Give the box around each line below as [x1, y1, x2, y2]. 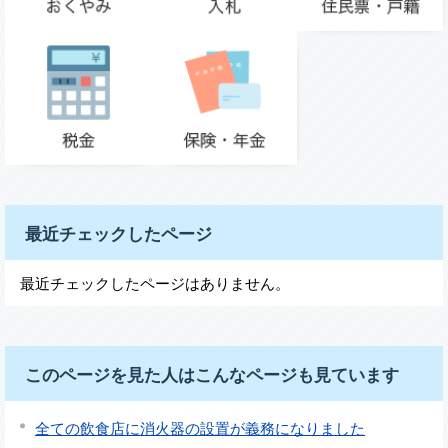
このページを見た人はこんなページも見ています [25, 364, 399, 385]
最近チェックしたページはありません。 [20, 274, 290, 292]
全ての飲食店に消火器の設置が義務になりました [35, 420, 365, 438]
